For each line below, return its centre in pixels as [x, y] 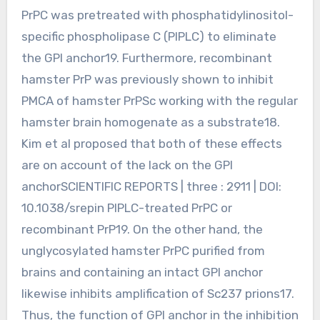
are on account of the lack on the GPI [127, 165]
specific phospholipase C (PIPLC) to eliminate [149, 36]
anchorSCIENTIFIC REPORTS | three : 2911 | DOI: [151, 186]
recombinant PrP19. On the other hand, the [142, 229]
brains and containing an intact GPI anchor [142, 272]
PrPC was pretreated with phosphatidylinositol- [157, 15]
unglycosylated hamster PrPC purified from [143, 250]
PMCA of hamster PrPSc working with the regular [159, 100]
